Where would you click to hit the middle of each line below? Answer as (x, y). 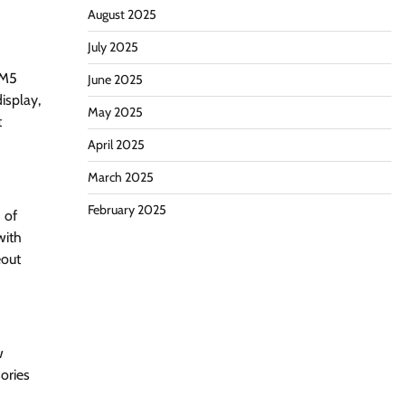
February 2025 (127, 210)
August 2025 (122, 14)
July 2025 (113, 47)
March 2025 (120, 177)
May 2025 (115, 112)
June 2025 (115, 80)
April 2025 (116, 145)
